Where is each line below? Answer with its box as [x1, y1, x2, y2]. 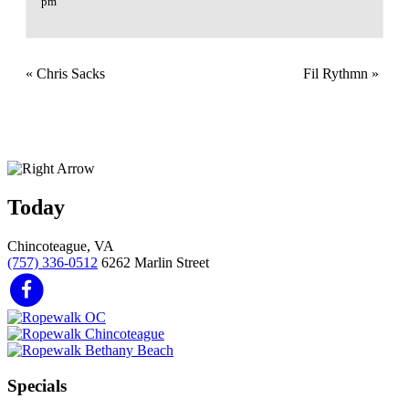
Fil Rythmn [303, 65, 372, 81]
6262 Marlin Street [101, 254, 209, 270]
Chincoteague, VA [7, 237, 114, 254]
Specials [7, 376, 67, 396]
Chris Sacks [33, 65, 105, 81]
